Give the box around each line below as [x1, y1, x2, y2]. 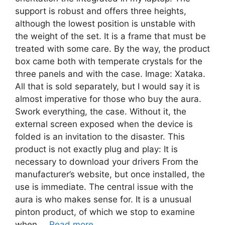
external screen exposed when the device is [15, 119, 193, 129]
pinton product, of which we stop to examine [15, 206, 195, 217]
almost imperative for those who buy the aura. [15, 93, 201, 104]
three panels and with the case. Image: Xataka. [15, 68, 205, 79]
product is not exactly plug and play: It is [15, 144, 178, 154]
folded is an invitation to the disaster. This [15, 131, 185, 142]
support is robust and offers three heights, [15, 6, 186, 16]
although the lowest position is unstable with [15, 18, 195, 29]
